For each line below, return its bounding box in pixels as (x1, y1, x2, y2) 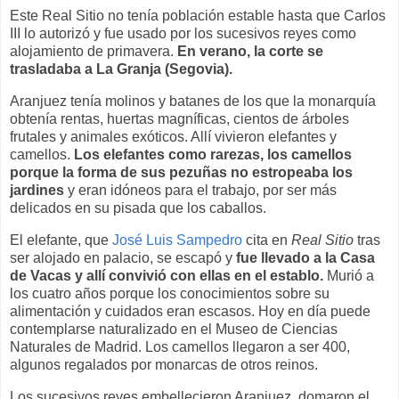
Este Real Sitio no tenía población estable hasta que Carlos (10, 8, 386, 24)
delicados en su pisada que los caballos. (10, 200, 266, 216)
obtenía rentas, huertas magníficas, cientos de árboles (10, 111, 349, 127)
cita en (242, 232, 291, 248)
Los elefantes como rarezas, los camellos (74, 147, 352, 163)
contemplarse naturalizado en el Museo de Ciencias (10, 321, 338, 337)
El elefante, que (10, 232, 112, 248)
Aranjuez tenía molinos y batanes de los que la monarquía (10, 94, 376, 110)
